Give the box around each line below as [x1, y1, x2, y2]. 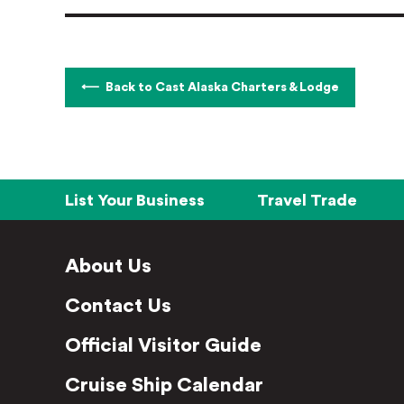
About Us [65, 256, 151, 276]
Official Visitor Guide [65, 335, 262, 355]
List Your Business [65, 191, 205, 208]
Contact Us [65, 296, 171, 316]
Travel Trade [257, 191, 357, 208]
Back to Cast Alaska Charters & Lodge [106, 81, 339, 94]
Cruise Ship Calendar [65, 375, 263, 395]
